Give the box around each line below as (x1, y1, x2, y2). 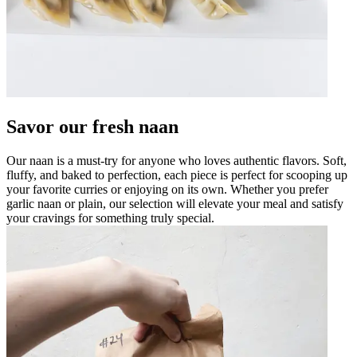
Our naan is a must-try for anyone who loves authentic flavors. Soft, (6, 153, 347, 167)
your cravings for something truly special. (6, 210, 214, 225)
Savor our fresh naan (6, 116, 178, 137)
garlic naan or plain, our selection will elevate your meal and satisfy (6, 196, 343, 210)
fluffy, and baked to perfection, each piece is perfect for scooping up (6, 167, 347, 182)
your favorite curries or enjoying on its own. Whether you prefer (6, 182, 328, 196)
